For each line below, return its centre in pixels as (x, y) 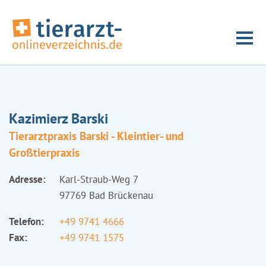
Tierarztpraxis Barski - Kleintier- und (96, 136)
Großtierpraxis (44, 153)
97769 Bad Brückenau (106, 195)
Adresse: (27, 179)
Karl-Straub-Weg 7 (99, 179)
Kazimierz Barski (58, 118)
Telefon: (26, 221)
